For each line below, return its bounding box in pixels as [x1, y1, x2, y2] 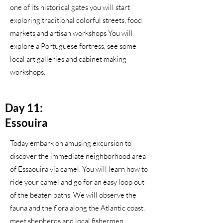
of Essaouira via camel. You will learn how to [10, 164, 148, 174]
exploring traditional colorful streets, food [10, 15, 142, 25]
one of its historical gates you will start [10, 2, 130, 12]
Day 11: [5, 101, 43, 114]
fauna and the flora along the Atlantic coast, [10, 203, 145, 213]
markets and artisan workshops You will [10, 28, 133, 38]
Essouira [5, 116, 48, 129]
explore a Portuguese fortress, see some [10, 41, 136, 51]
